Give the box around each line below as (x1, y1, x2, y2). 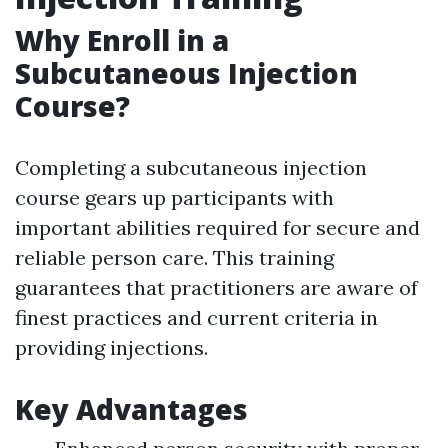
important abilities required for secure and (15, 215, 420, 240)
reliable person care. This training (15, 245, 334, 270)
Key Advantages (15, 390, 248, 428)
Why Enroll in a (15, 21, 229, 59)
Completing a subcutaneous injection (15, 155, 367, 180)
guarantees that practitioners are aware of (15, 275, 418, 300)
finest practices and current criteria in (15, 305, 378, 330)
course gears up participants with (15, 185, 334, 210)
